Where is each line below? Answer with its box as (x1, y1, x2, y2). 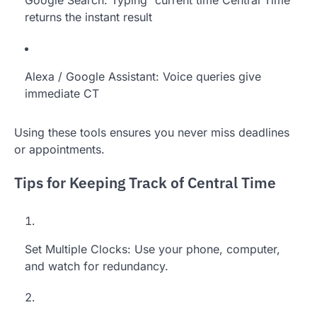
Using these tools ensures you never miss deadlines (14, 125, 289, 139)
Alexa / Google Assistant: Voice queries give (25, 69, 261, 83)
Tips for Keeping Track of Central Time (14, 173, 276, 193)
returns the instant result (25, 9, 152, 24)
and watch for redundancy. (25, 259, 168, 274)
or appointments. (14, 142, 105, 156)
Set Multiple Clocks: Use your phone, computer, (25, 242, 280, 257)
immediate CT (25, 86, 99, 100)
